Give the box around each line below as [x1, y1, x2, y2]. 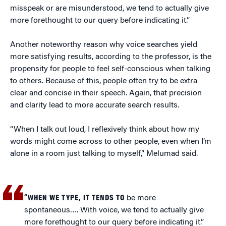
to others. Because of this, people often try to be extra [10, 77, 197, 85]
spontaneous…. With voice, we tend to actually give [24, 206, 204, 214]
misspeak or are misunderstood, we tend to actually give [10, 5, 209, 13]
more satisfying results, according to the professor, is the [10, 53, 211, 61]
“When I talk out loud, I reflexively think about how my [10, 126, 199, 134]
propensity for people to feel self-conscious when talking [10, 65, 210, 73]
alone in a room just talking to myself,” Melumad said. [10, 150, 198, 158]
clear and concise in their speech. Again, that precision [10, 89, 202, 97]
